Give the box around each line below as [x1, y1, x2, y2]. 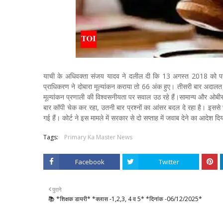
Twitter [158, 157, 179, 166]
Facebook [75, 157, 105, 166]
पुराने [52, 185, 61, 193]
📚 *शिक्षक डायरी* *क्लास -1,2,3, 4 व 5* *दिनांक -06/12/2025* [48, 194, 202, 203]
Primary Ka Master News [64, 132, 132, 141]
